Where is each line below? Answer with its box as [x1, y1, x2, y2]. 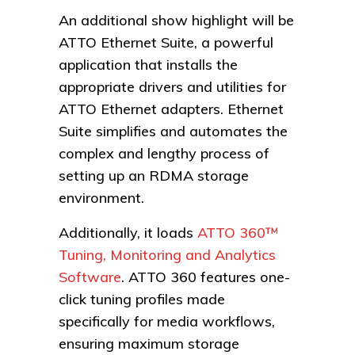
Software [59, 267, 121, 286]
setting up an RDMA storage [59, 166, 249, 185]
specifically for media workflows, [59, 311, 275, 330]
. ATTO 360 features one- [121, 267, 290, 286]
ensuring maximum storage [59, 334, 239, 353]
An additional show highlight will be [59, 10, 294, 29]
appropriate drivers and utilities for [59, 77, 286, 96]
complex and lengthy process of [59, 143, 269, 162]
